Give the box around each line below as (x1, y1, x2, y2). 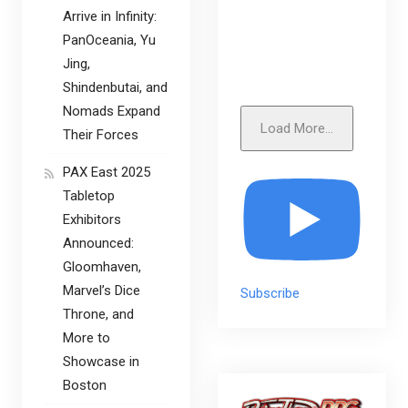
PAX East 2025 (62, 164, 150, 181)
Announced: (62, 235, 134, 252)
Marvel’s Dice (62, 282, 140, 300)
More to (62, 330, 110, 347)
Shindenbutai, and (62, 79, 168, 97)
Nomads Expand (62, 103, 160, 120)
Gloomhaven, (62, 259, 141, 276)
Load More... (260, 119, 333, 137)
